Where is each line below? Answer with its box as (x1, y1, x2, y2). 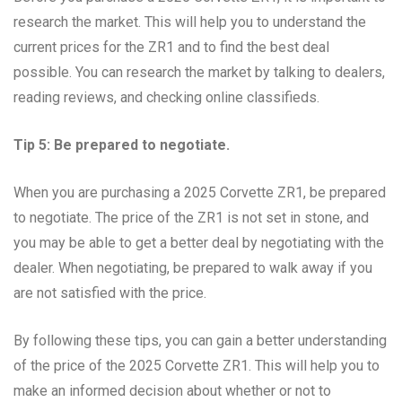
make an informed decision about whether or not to (13, 381, 331, 399)
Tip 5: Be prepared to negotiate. (13, 135, 230, 153)
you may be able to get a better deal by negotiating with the (13, 233, 384, 251)
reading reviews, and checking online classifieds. (13, 88, 319, 106)
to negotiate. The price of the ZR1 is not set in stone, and (13, 208, 369, 226)
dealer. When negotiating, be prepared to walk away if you (13, 258, 372, 276)
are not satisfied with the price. (13, 284, 206, 301)
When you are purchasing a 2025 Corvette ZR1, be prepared (13, 183, 386, 201)
